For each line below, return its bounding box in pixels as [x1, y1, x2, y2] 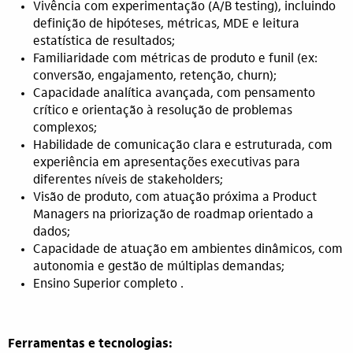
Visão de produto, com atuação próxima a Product [33, 191, 317, 204]
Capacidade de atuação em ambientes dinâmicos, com [33, 243, 343, 256]
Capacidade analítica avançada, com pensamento [33, 87, 315, 100]
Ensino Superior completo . [33, 278, 184, 291]
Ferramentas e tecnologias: [8, 338, 173, 351]
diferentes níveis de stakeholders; [33, 174, 223, 187]
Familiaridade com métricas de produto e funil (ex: [33, 53, 318, 65]
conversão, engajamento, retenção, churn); [33, 70, 277, 83]
